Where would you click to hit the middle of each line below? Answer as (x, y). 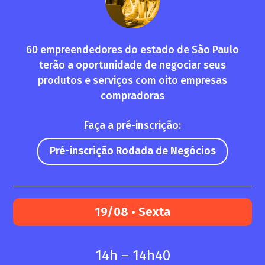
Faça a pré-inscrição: (132, 125)
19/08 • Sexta (132, 212)
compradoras (132, 96)
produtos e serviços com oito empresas (132, 80)
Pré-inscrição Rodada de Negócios (132, 151)
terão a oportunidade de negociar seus (132, 65)
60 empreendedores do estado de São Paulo (132, 50)
